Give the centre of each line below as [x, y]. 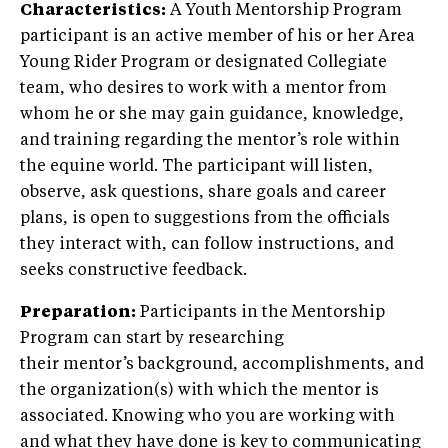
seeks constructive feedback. [133, 270]
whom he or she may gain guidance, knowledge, [212, 114]
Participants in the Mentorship [260, 312]
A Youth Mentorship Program [284, 10]
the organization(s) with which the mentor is [199, 390]
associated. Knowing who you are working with [207, 416]
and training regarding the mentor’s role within [210, 140]
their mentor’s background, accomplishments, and [222, 364]
